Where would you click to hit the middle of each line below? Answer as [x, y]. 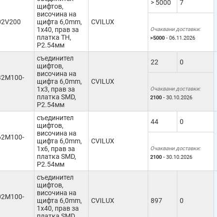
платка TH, [54, 37]
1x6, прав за [56, 149]
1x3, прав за [56, 89]
